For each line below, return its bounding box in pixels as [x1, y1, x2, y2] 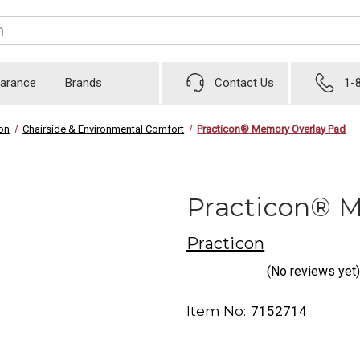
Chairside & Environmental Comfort [22, 122, 185, 135]
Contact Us [215, 76, 275, 91]
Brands [65, 76, 102, 91]
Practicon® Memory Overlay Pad [197, 122, 346, 135]
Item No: [186, 303, 246, 320]
